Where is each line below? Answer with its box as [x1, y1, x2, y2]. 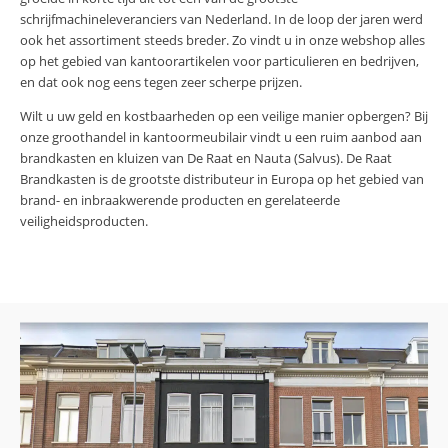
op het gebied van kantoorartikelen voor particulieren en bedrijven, [20, 51, 419, 70]
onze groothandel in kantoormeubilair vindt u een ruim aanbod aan [20, 127, 422, 146]
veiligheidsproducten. [20, 211, 148, 230]
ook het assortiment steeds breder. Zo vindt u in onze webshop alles [20, 30, 425, 49]
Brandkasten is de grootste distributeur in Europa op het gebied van [20, 169, 424, 188]
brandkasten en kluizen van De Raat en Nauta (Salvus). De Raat [20, 148, 392, 167]
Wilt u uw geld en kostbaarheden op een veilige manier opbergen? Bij [20, 106, 428, 125]
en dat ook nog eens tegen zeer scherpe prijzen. [20, 72, 302, 91]
